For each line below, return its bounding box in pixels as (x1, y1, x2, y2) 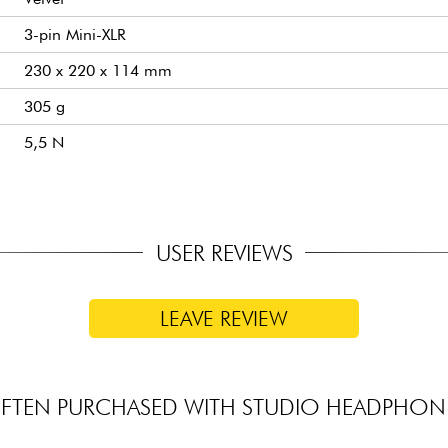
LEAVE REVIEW (160, 306, 288, 332)
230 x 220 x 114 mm (24, 61, 172, 81)
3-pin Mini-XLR (24, 25, 126, 45)
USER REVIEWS (155, 239, 293, 267)
